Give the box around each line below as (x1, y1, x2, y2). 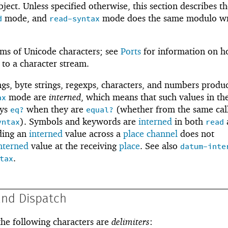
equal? (86, 105, 113, 116)
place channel (123, 128, 178, 139)
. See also (140, 140, 180, 152)
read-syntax (49, 13, 100, 24)
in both (172, 116, 206, 127)
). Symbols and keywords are (20, 116, 138, 127)
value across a (63, 128, 123, 139)
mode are (6, 92, 49, 103)
